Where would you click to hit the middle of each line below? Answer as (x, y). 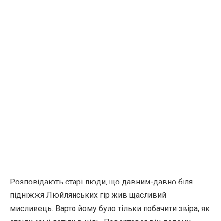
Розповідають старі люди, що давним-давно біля (101, 182)
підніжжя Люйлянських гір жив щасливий (88, 195)
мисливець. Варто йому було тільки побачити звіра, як (110, 208)
